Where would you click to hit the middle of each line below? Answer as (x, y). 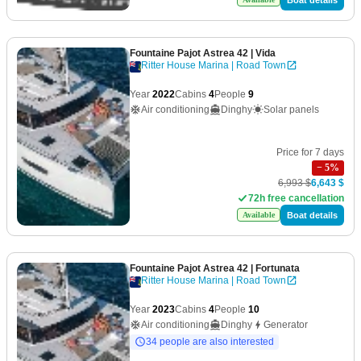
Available (259, 215)
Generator (286, 324)
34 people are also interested (210, 341)
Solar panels (291, 109)
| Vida (262, 53)
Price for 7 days (310, 152)
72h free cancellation (296, 198)
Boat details (312, 215)
